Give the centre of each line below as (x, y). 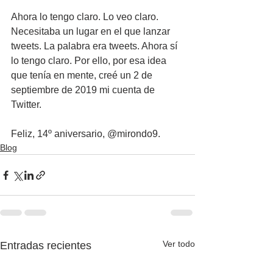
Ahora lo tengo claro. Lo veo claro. (86, 17)
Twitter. (26, 105)
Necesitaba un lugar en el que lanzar (92, 31)
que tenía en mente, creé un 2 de (83, 75)
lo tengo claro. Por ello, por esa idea (90, 61)
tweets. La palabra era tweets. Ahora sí (95, 46)
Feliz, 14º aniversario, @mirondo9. (86, 134)
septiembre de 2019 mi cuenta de (84, 90)
